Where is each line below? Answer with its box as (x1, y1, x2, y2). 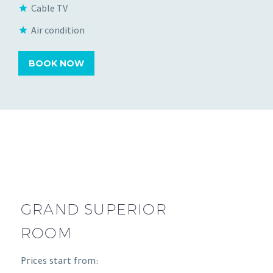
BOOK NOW (29, 58, 84, 69)
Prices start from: (21, 258, 98, 268)
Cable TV (31, 1, 68, 14)
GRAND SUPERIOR (21, 200, 167, 218)
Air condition (31, 23, 85, 36)
